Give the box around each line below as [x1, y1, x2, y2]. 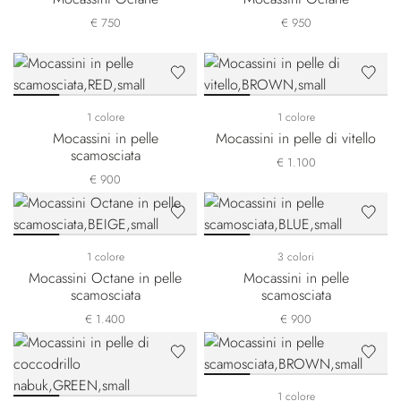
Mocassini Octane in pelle [29, 268, 182, 288]
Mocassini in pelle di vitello [216, 128, 376, 149]
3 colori [277, 249, 314, 265]
